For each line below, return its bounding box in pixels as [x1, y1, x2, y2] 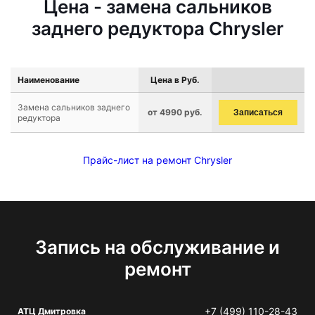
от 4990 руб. [148, 107, 202, 117]
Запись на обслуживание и [35, 236, 280, 258]
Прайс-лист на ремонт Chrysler [83, 154, 232, 166]
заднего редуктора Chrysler [32, 18, 283, 39]
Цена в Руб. [150, 75, 200, 85]
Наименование [18, 75, 79, 85]
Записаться [233, 108, 283, 117]
